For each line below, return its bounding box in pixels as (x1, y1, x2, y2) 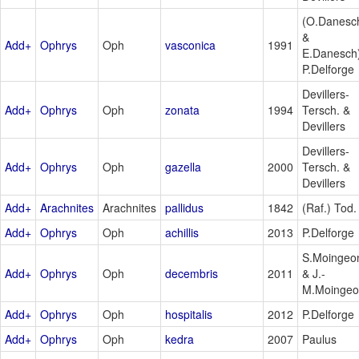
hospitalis (165, 305, 212, 322)
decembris (165, 264, 218, 281)
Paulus (302, 330, 337, 347)
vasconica (165, 36, 216, 53)
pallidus (165, 199, 204, 216)
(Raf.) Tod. (302, 199, 357, 216)
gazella (165, 158, 201, 175)
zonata (165, 101, 200, 118)
